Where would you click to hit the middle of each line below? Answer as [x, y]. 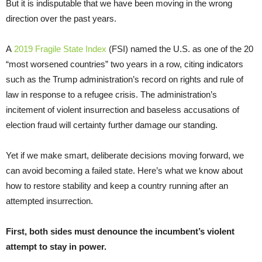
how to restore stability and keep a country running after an [117, 185]
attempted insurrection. [49, 201]
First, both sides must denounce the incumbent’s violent [120, 231]
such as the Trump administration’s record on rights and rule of [125, 79]
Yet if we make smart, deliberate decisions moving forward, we [125, 155]
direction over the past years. [61, 18]
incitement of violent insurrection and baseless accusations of [123, 109]
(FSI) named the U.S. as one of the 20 [180, 49]
